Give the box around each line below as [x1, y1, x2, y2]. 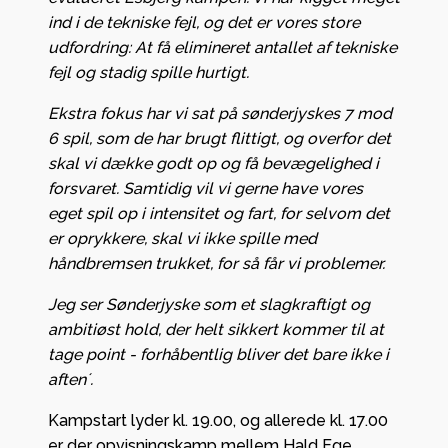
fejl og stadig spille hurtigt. [48, 63, 249, 83]
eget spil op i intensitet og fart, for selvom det [48, 204, 390, 224]
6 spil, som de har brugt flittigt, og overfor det [48, 129, 391, 149]
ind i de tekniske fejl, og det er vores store [48, 13, 360, 33]
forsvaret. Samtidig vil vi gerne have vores [48, 179, 363, 199]
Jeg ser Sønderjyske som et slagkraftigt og [48, 295, 370, 315]
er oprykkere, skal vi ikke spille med [48, 229, 317, 249]
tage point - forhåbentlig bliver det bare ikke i [48, 345, 389, 365]
